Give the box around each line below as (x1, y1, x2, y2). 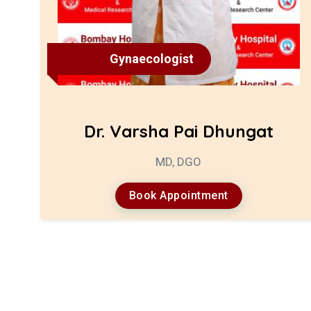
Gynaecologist (110, 51, 194, 66)
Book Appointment (128, 188, 228, 202)
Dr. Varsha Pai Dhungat (83, 120, 274, 142)
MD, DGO (155, 154, 202, 169)
